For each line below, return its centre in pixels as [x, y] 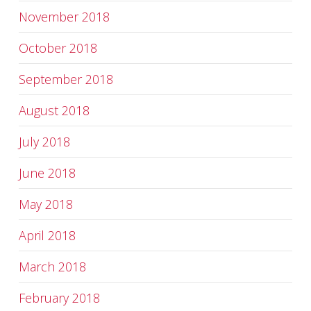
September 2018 [66, 79]
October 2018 [58, 48]
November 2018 [64, 17]
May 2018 [45, 204]
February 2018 [59, 298]
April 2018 [47, 235]
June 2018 [47, 173]
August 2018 [54, 110]
